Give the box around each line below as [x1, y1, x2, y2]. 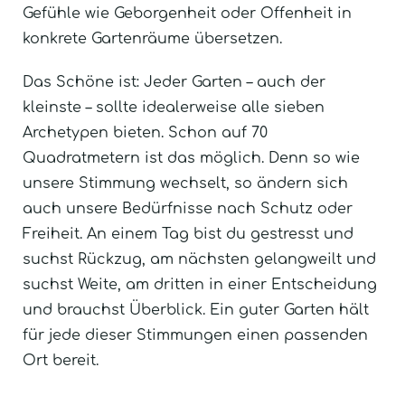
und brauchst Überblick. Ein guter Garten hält [23, 301, 369, 318]
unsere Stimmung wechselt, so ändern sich [23, 174, 348, 192]
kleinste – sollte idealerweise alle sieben [23, 99, 325, 116]
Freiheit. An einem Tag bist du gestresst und [23, 225, 353, 242]
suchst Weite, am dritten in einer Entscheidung [23, 276, 377, 293]
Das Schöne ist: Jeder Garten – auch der [23, 73, 325, 90]
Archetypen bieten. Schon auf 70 [23, 124, 268, 141]
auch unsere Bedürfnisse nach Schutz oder [23, 200, 353, 217]
